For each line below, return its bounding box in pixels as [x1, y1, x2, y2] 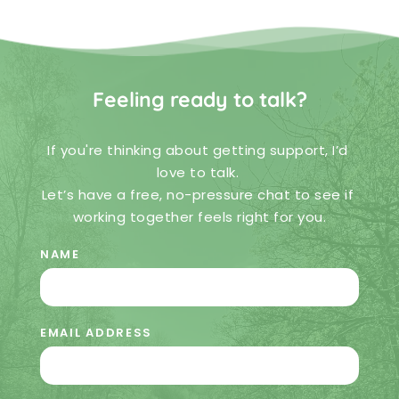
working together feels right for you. [72, 208, 327, 227]
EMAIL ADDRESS [39, 324, 153, 342]
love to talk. [156, 163, 243, 183]
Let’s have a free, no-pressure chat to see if [41, 185, 354, 205]
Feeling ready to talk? [92, 86, 307, 113]
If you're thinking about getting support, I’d [47, 141, 348, 160]
